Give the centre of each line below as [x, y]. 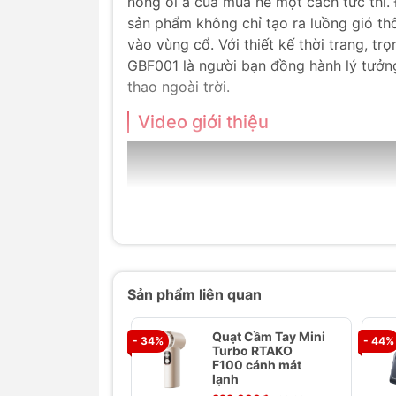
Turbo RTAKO [252, 350]
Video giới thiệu [203, 122]
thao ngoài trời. [179, 87]
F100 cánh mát [256, 365]
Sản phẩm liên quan [194, 294]
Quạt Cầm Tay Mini [268, 336]
